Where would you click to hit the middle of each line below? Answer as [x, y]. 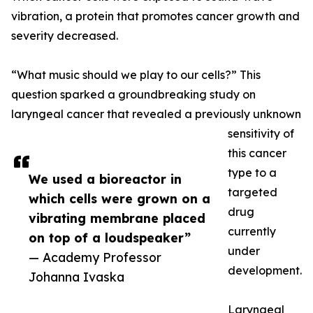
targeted [253, 192]
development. [265, 271]
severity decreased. [65, 36]
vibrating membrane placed [117, 218]
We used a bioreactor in [105, 179]
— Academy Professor [95, 257]
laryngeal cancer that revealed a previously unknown [156, 114]
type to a [252, 173]
